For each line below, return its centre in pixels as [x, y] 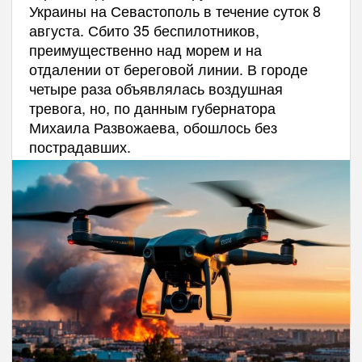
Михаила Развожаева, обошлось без [153, 127]
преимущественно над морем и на [145, 49]
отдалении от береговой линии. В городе [168, 69]
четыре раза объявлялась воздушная [156, 88]
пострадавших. [80, 146]
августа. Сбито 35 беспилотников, [144, 30]
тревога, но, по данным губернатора [152, 107]
